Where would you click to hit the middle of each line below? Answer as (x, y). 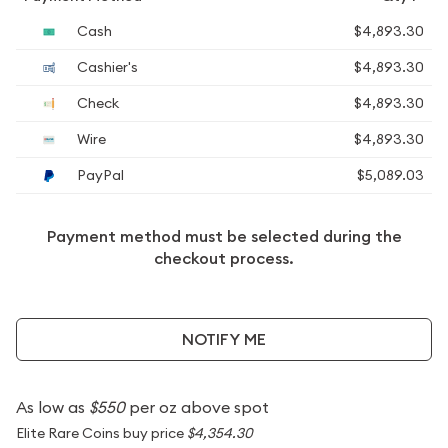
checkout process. (224, 258)
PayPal (99, 175)
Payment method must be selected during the (224, 236)
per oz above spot (197, 407)
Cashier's (106, 67)
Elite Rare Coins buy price (101, 433)
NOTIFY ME (224, 339)
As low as (52, 407)
